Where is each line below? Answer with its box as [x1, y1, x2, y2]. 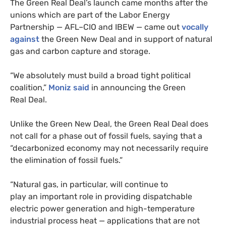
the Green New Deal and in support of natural [39, 34, 212, 44]
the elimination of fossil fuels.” [10, 155, 123, 165]
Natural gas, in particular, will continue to [13, 179, 168, 189]
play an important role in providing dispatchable [10, 191, 192, 201]
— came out [134, 22, 182, 32]
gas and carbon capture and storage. [10, 46, 150, 56]
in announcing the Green [89, 82, 186, 92]
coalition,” [10, 82, 48, 92]
